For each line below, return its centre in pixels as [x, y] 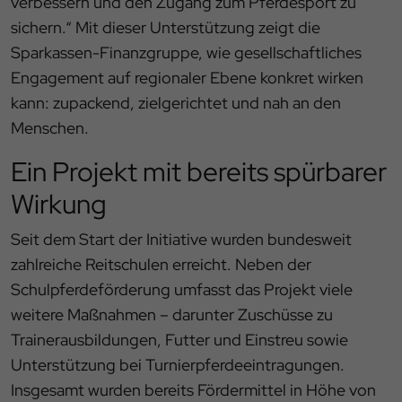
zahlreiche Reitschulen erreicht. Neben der [161, 265]
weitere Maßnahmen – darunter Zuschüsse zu [172, 315]
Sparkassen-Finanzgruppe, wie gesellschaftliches [186, 53]
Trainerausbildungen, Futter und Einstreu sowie [179, 340]
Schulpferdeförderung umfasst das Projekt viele [182, 290]
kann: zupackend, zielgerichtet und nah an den [176, 103]
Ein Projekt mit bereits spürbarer [199, 172]
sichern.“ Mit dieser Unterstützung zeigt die [166, 28]
